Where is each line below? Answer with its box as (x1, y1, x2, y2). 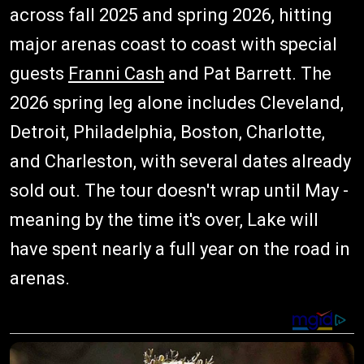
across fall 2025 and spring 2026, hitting (10, 5, 332, 25)
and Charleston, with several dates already (10, 151, 351, 171)
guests (10, 63, 68, 84)
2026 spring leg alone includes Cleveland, (10, 93, 344, 113)
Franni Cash (68, 63, 164, 84)
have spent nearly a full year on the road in (10, 239, 350, 259)
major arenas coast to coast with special (10, 34, 337, 54)
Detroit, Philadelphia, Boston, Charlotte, (10, 122, 325, 142)
